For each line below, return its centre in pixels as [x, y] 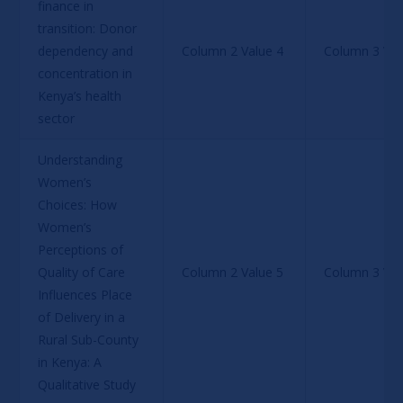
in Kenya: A [71, 362]
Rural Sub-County [90, 339]
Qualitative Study [86, 384]
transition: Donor [89, 28]
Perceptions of [82, 249]
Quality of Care [83, 272]
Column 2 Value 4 [232, 50]
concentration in [86, 73]
